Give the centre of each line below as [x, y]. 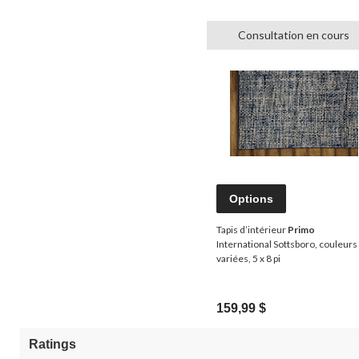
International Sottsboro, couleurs [287, 244]
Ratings [52, 344]
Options [251, 198]
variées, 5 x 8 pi [248, 258]
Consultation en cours [294, 34]
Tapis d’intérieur [252, 229]
